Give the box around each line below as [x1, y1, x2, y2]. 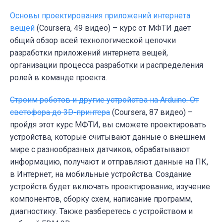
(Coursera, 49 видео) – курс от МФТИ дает [35, 23, 191, 33]
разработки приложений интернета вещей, [10, 48, 168, 57]
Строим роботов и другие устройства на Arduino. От [10, 95, 199, 105]
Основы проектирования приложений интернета [10, 10, 190, 20]
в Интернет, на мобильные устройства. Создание [10, 169, 191, 179]
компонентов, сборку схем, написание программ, [10, 194, 192, 204]
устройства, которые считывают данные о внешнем [10, 132, 205, 142]
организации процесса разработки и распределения [10, 60, 203, 70]
